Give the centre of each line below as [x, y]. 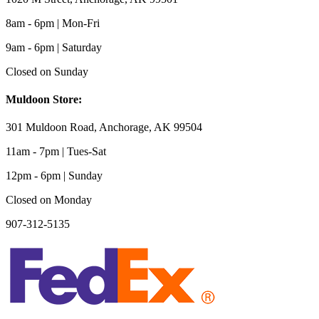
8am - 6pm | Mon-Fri [53, 23]
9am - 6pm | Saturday [54, 47]
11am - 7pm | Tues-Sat [56, 152]
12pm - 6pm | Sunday [54, 176]
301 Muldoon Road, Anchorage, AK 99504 [104, 127]
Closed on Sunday [47, 71]
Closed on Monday [49, 200]
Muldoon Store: [44, 99]
